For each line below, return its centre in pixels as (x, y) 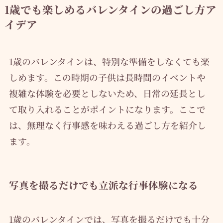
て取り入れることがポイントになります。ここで (107, 109)
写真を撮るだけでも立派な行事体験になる (103, 185)
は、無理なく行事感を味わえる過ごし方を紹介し (107, 125)
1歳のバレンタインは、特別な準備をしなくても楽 (109, 61)
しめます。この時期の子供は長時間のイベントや (107, 77)
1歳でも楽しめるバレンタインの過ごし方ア (110, 9)
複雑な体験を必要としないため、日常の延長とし (107, 93)
